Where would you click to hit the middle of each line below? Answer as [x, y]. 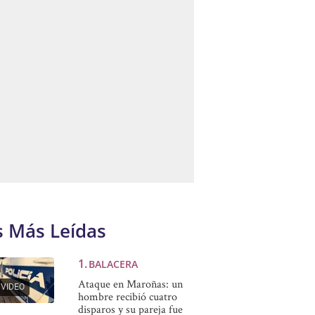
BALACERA [113, 264]
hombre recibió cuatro [127, 296]
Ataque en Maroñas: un [130, 284]
